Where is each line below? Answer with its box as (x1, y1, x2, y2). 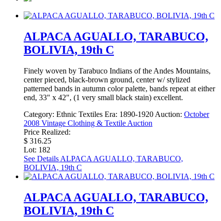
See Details (24, 154, 59, 163)
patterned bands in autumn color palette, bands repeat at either (24, 84, 215, 93)
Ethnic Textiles (56, 110, 103, 118)
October (184, 110, 209, 118)
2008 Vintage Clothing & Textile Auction (24, 118, 152, 127)
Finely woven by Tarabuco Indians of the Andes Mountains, (24, 66, 211, 75)
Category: (24, 110, 56, 118)
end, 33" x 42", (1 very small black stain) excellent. (24, 93, 183, 102)
